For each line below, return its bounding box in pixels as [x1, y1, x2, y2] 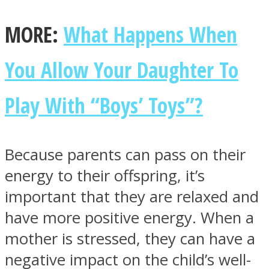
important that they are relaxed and [5, 186, 259, 208]
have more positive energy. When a [5, 207, 254, 229]
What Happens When [64, 20, 237, 49]
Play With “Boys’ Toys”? [5, 91, 203, 120]
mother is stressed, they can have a [5, 228, 255, 250]
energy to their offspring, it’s [5, 165, 205, 187]
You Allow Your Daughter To [5, 55, 238, 85]
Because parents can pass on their [5, 144, 246, 166]
